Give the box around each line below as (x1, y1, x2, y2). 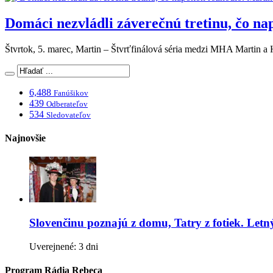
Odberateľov (46, 99, 88, 108)
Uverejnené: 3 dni (29, 241, 98, 252)
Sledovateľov (46, 110, 91, 119)
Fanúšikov (54, 88, 88, 97)
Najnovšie (5, 133, 46, 144)
